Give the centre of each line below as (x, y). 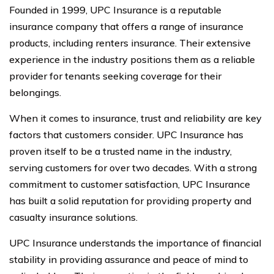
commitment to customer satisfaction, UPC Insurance (130, 184)
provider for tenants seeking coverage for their (115, 76)
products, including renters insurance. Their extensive (130, 43)
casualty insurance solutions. (73, 217)
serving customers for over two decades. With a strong (133, 167)
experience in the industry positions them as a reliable (132, 59)
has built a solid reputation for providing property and (130, 200)
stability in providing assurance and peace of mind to (129, 259)
